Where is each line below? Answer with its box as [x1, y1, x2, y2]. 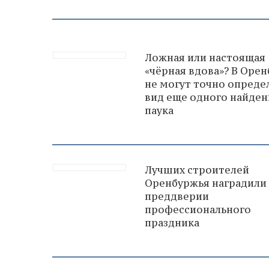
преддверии [145, 189, 209, 203]
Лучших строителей [145, 163, 249, 177]
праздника [145, 216, 199, 229]
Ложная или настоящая [145, 50, 265, 64]
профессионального [145, 202, 251, 216]
